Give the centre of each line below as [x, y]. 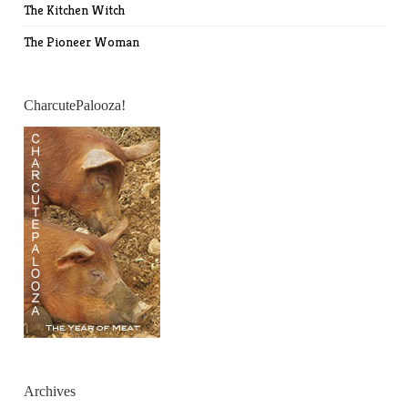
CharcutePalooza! [75, 106]
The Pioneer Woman [82, 42]
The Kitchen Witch [75, 10]
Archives [50, 392]
